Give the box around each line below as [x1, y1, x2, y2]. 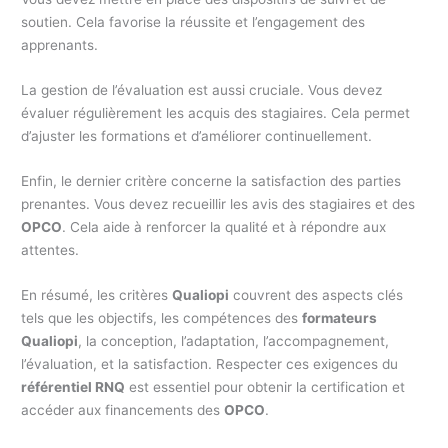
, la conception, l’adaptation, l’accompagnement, [78, 332, 390, 349]
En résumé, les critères [21, 286, 173, 303]
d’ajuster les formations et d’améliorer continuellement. [21, 127, 373, 144]
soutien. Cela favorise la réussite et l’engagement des [21, 14, 366, 30]
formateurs [302, 309, 378, 326]
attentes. [21, 241, 80, 258]
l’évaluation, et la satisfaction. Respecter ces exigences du [21, 355, 399, 372]
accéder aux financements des [21, 401, 225, 418]
